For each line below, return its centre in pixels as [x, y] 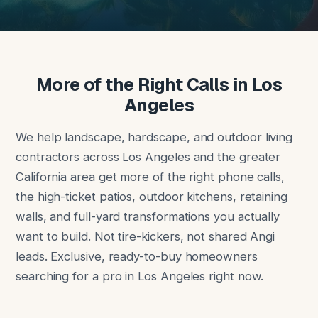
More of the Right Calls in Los [159, 84]
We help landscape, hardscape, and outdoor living [154, 137]
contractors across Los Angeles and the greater [148, 157]
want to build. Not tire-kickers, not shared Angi [146, 236]
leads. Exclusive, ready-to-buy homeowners [137, 256]
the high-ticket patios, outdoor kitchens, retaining [152, 197]
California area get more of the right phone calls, [150, 177]
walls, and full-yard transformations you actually [148, 216]
